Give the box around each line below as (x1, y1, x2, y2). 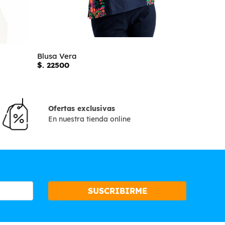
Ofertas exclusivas (48, 103, 115, 113)
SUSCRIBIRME (87, 185, 147, 196)
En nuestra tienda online (48, 114, 131, 124)
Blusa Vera (37, 51, 77, 61)
